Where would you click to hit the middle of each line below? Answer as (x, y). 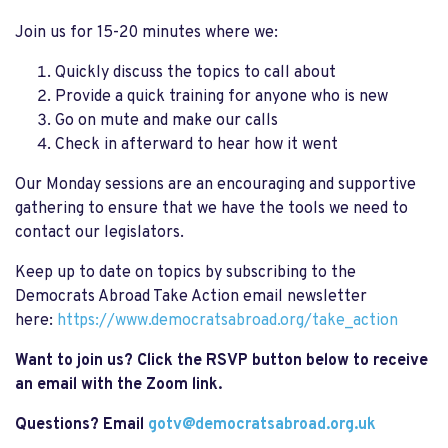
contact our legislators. (99, 232)
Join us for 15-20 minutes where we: (148, 32)
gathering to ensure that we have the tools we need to (211, 208)
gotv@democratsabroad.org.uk (262, 424)
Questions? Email (81, 424)
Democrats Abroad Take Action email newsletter (191, 296)
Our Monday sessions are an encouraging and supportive (215, 184)
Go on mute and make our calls (166, 120)
